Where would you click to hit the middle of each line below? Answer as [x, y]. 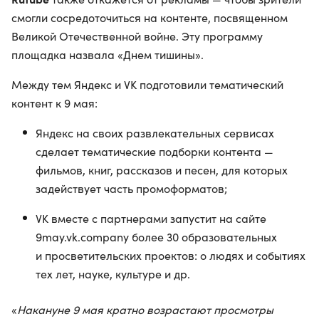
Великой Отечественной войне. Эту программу [137, 36]
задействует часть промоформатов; [131, 188]
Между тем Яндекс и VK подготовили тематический [147, 84]
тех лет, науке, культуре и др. [113, 274]
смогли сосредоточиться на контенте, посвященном [150, 17]
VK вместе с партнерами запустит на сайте [151, 218]
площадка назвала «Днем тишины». [108, 54]
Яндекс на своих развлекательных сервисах [155, 133]
